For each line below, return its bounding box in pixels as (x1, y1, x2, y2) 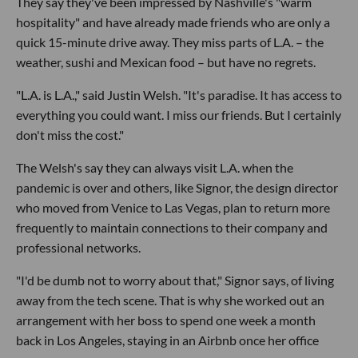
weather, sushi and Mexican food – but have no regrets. (16, 54, 316, 70)
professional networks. (16, 240, 141, 255)
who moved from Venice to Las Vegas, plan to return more (16, 200, 330, 215)
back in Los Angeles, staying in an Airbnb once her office (16, 332, 319, 348)
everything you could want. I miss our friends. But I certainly (16, 107, 341, 122)
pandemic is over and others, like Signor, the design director (16, 180, 338, 195)
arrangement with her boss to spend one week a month (16, 312, 316, 328)
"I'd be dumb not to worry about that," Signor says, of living (16, 272, 334, 288)
